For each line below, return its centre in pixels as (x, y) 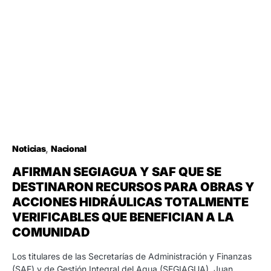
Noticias (29, 148)
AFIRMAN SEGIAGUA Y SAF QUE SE (117, 171)
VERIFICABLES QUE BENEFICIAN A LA (123, 217)
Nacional (69, 148)
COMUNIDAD (51, 232)
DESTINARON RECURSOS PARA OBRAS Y (133, 187)
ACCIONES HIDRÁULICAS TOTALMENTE (130, 202)
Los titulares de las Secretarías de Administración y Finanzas (132, 256)
